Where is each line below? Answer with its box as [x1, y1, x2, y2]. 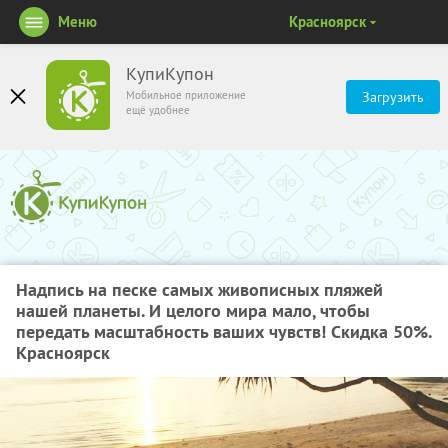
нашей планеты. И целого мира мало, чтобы [16, 299, 370, 322]
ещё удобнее [126, 103, 190, 117]
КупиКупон [126, 63, 214, 85]
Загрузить [362, 88, 424, 106]
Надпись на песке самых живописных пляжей [16, 278, 383, 301]
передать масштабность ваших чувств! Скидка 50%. [16, 320, 431, 343]
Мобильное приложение [126, 88, 246, 102]
